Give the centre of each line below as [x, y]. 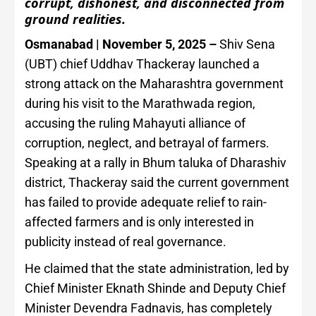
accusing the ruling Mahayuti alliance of [135, 123]
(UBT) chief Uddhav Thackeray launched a [142, 64]
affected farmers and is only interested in [139, 222]
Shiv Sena [246, 44]
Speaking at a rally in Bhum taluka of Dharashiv [156, 163]
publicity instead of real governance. [126, 242]
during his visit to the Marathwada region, [140, 104]
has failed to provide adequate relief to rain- [146, 202]
